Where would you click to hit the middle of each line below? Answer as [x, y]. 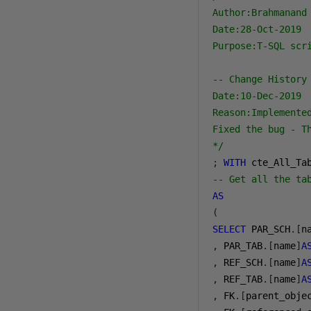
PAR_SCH [268, 229]
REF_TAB [241, 279]
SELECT [229, 229]
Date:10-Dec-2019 [257, 96]
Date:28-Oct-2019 [257, 29]
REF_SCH [241, 262]
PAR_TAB [241, 246]
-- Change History [260, 79]
